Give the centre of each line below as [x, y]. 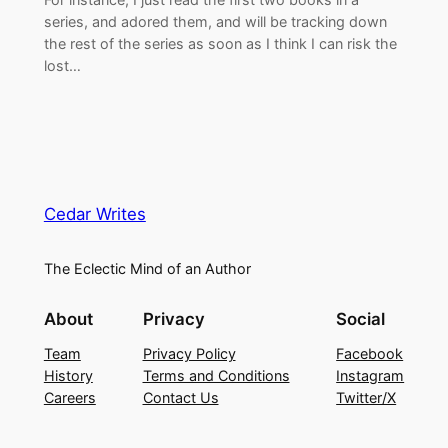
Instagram [370, 375]
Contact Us [180, 397]
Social [361, 318]
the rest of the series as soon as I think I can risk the [220, 43]
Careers [69, 397]
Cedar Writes [94, 214]
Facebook [370, 353]
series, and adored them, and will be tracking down [215, 21]
